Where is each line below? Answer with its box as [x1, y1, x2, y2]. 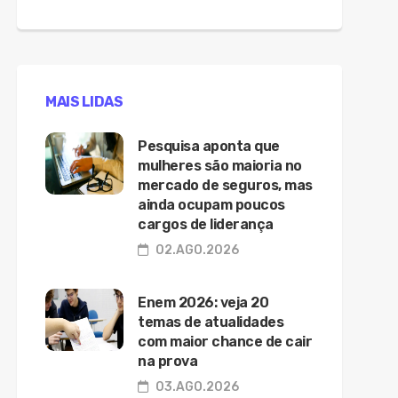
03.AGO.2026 [153, 379, 239, 395]
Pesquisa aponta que [138, 138, 280, 155]
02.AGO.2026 [153, 243, 239, 259]
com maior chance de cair [138, 333, 312, 351]
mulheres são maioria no [138, 157, 302, 175]
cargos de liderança [138, 216, 274, 234]
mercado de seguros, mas [138, 177, 313, 195]
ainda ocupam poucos [138, 196, 285, 214]
